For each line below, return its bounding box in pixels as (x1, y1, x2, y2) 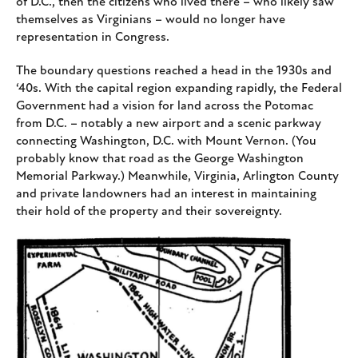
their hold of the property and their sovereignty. (16, 205, 282, 219)
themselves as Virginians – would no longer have (16, 14, 285, 27)
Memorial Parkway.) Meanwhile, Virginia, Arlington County (16, 170, 339, 184)
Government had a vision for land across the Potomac (16, 100, 313, 113)
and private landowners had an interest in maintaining (16, 188, 316, 201)
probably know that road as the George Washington (16, 153, 304, 166)
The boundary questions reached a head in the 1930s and (16, 65, 332, 78)
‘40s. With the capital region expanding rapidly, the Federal (16, 82, 342, 96)
